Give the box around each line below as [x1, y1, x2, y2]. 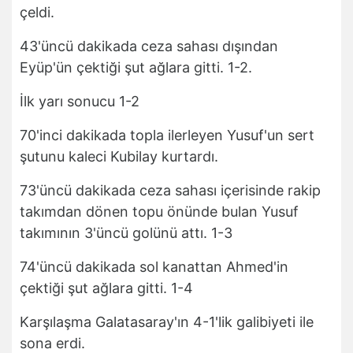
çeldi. [20, 4, 54, 21]
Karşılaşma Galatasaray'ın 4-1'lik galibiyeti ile [20, 314, 314, 331]
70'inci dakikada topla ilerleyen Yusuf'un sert [20, 127, 314, 144]
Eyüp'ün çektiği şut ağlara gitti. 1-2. [20, 59, 252, 76]
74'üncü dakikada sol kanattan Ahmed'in [20, 258, 288, 276]
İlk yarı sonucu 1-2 [20, 93, 139, 110]
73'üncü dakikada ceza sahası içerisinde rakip [20, 182, 321, 199]
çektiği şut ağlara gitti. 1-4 [20, 280, 193, 297]
